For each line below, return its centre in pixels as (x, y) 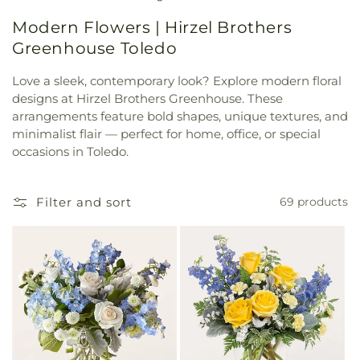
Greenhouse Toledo (95, 49)
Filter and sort (84, 202)
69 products (314, 202)
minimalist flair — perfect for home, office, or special (166, 133)
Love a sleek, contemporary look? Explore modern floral (177, 80)
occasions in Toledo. (70, 151)
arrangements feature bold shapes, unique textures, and (180, 116)
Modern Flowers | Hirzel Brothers (152, 28)
